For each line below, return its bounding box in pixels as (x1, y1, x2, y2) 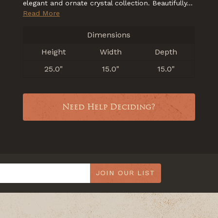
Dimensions (87, 30, 130, 40)
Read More (23, 9, 60, 18)
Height (41, 47, 66, 57)
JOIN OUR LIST (96, 169, 155, 177)
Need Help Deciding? (62, 102, 156, 112)
